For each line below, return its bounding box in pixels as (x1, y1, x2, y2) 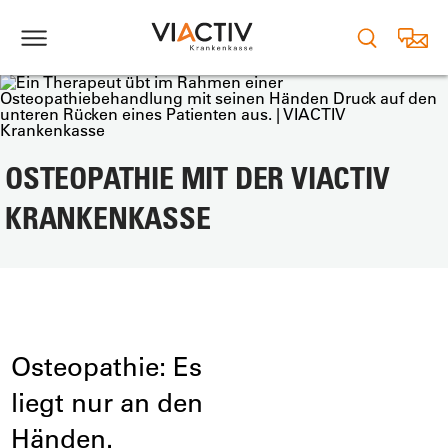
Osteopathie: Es (11, 349, 203, 383)
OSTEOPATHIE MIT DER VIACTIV (5, 159, 390, 196)
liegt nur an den (11, 385, 204, 419)
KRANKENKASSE (5, 199, 211, 236)
